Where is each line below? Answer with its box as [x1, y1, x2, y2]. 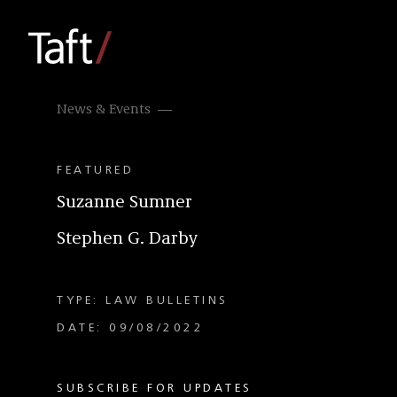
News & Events [57, 103, 151, 117]
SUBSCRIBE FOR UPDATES [57, 382, 253, 394]
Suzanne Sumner [57, 194, 192, 212]
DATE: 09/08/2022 [57, 322, 204, 334]
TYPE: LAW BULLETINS [57, 294, 229, 307]
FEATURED [57, 164, 134, 176]
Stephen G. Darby [57, 230, 198, 248]
